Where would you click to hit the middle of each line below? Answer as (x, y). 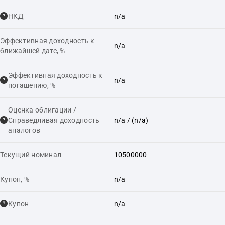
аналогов (24, 130)
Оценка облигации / (42, 110)
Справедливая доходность (54, 120)
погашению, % (32, 85)
